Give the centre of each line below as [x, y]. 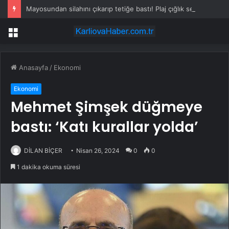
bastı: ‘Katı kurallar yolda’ [105, 127]
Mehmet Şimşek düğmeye [107, 107]
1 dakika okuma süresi [48, 167]
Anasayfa [32, 68]
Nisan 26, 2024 [98, 151]
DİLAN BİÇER [43, 151]
